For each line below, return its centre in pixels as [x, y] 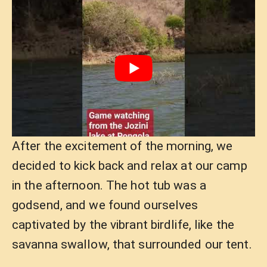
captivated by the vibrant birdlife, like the [123, 225]
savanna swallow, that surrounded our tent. [132, 245]
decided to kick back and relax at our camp [130, 166]
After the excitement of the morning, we [122, 146]
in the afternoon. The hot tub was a [109, 186]
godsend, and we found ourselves [105, 205]
